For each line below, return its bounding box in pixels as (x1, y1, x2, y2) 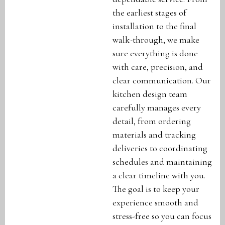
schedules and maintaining (113, 156, 212, 168)
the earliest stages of (113, 7, 186, 19)
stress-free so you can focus (113, 210, 211, 222)
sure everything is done (113, 48, 198, 59)
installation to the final (113, 21, 196, 32)
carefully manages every (113, 102, 201, 114)
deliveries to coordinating (113, 143, 207, 154)
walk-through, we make (113, 34, 199, 46)
